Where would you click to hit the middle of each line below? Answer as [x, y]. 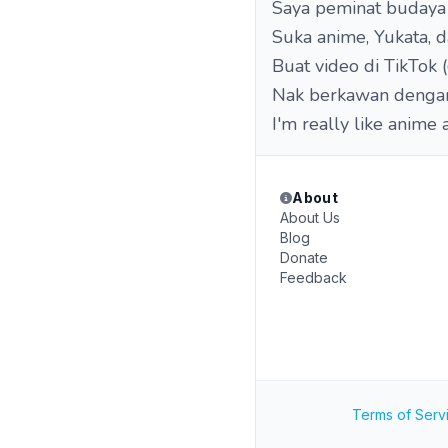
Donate [304, 257]
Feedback [313, 277]
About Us [310, 217]
